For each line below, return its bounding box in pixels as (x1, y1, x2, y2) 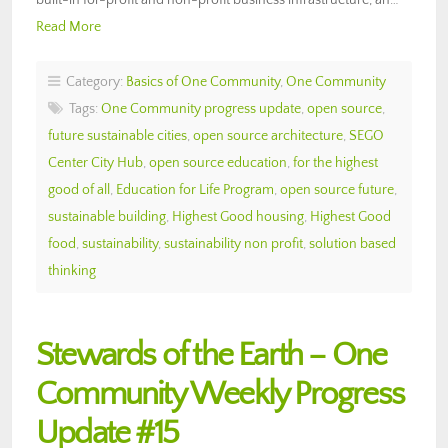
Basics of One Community (126, 73, 280, 90)
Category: (60, 73, 126, 90)
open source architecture (193, 127, 343, 144)
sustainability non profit (164, 235, 303, 252)
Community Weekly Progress (36, 375, 405, 413)
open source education (149, 154, 287, 171)
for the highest (293, 154, 378, 171)
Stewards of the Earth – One (36, 336, 387, 374)
